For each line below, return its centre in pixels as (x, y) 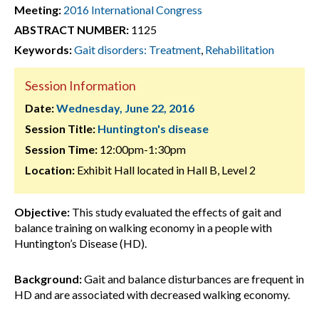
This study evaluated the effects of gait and (176, 212)
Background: (48, 279)
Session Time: (61, 149)
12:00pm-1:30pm (142, 149)
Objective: (42, 212)
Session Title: (60, 129)
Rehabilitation (240, 49)
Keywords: (43, 49)
